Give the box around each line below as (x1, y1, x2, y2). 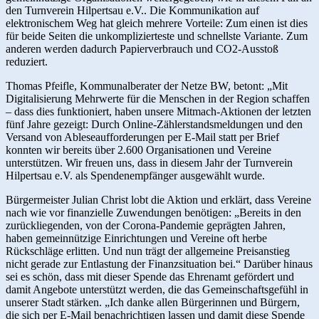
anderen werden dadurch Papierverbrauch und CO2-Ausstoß (6, 42, 278, 55)
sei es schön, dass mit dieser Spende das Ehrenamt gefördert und (6, 270, 294, 283)
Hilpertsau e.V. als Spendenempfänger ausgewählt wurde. (6, 169, 265, 182)
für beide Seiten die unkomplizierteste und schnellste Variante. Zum (6, 29, 308, 42)
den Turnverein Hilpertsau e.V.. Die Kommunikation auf (6, 4, 259, 16)
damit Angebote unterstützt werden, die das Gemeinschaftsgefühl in (6, 283, 308, 296)
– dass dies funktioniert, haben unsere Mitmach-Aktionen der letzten (6, 105, 311, 117)
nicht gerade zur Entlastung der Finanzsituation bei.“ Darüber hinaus (6, 257, 313, 270)
